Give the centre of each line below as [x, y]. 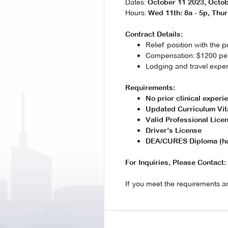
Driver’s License [174, 130]
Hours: [137, 13]
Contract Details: [154, 34]
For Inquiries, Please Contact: [176, 162]
